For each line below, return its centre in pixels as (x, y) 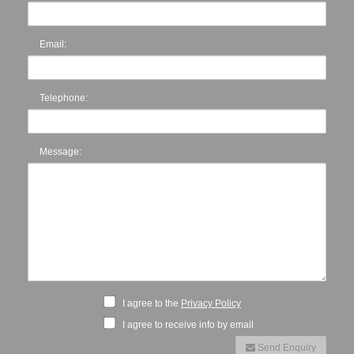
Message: (60, 151)
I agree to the (151, 303)
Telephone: (64, 98)
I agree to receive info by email (187, 324)
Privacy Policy (211, 303)
